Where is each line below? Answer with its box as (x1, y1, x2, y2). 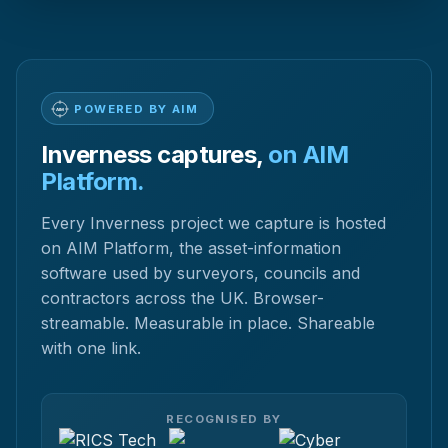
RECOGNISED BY (166, 412, 282, 427)
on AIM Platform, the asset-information (41, 238, 341, 259)
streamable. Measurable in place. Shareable (41, 313, 375, 334)
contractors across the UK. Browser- (41, 288, 324, 309)
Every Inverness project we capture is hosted (41, 213, 386, 234)
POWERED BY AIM (74, 101, 198, 116)
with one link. (41, 338, 141, 359)
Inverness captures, (41, 140, 268, 170)
